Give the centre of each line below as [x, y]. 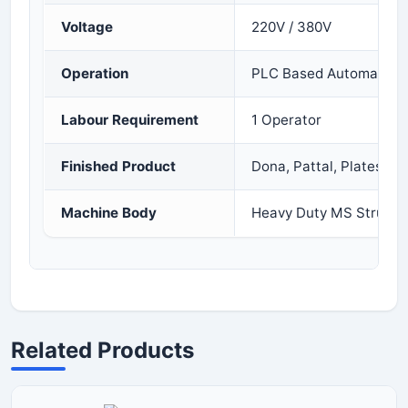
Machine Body [109, 213]
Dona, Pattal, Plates [317, 166]
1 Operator [286, 120]
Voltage [87, 27]
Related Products [102, 350]
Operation [95, 73]
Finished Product [118, 166]
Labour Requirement [130, 120]
